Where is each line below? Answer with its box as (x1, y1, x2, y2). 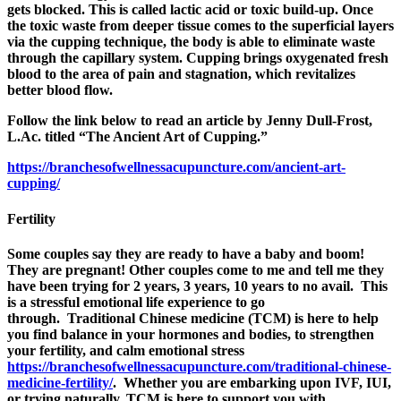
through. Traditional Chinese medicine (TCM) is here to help (7, 310, 379, 326)
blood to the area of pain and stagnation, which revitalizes (7, 66, 355, 82)
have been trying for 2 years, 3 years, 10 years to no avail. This (7, 277, 388, 294)
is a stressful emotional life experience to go (7, 294, 265, 310)
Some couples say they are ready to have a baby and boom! (7, 245, 364, 261)
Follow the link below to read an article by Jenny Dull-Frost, (7, 113, 372, 129)
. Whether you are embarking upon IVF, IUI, (113, 374, 391, 390)
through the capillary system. (7, 50, 186, 66)
